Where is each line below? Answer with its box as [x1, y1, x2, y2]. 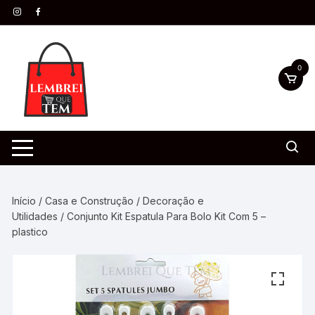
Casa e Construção [45, 195, 134, 207]
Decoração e [143, 195, 205, 207]
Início [12, 195, 37, 207]
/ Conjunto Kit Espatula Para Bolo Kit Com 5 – [58, 210, 266, 222]
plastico [12, 226, 49, 238]
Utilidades [12, 210, 58, 222]
